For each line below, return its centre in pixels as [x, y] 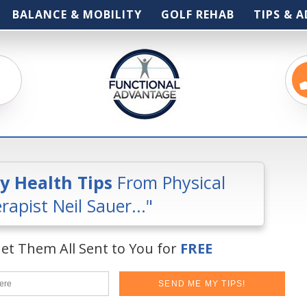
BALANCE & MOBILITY [77, 14]
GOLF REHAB [198, 14]
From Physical [169, 182]
